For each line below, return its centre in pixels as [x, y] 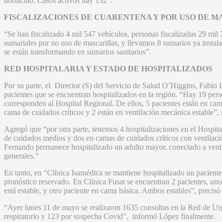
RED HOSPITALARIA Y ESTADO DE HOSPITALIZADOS [108, 68]
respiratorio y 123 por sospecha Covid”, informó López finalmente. [110, 216]
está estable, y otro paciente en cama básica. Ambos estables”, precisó [112, 190]
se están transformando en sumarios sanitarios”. [78, 52]
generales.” [21, 156]
